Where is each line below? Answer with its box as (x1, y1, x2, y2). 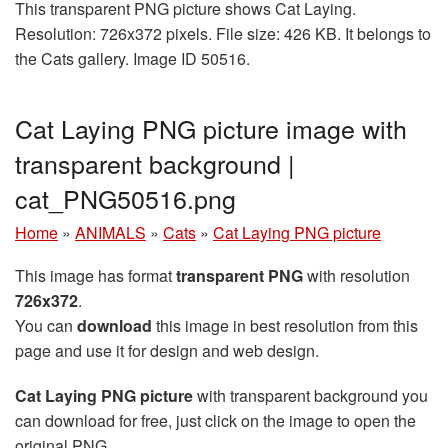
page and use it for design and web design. (15, 338, 319, 362)
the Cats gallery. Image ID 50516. (15, 46, 250, 70)
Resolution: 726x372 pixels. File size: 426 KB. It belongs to (15, 21, 431, 45)
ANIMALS (75, 220, 146, 244)
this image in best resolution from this (152, 313, 418, 337)
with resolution (303, 263, 410, 287)
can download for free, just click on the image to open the (15, 408, 416, 432)
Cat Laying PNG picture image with (15, 109, 407, 146)
